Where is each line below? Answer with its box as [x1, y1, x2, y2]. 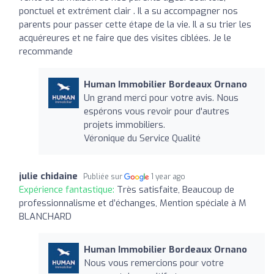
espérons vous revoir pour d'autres [83, 105, 229, 117]
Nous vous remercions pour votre [83, 256, 224, 269]
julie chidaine [19, 169, 78, 182]
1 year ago [151, 171, 186, 182]
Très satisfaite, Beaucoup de [117, 183, 234, 196]
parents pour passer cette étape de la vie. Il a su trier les [19, 18, 251, 31]
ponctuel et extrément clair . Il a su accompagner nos [19, 4, 238, 17]
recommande [19, 45, 73, 57]
